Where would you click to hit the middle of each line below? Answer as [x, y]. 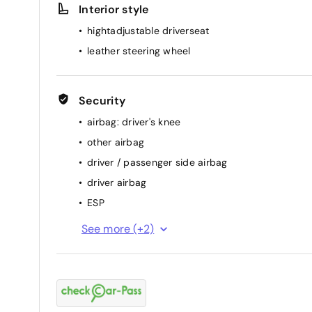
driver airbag [117, 182]
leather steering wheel [139, 50]
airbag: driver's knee [134, 122]
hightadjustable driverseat [148, 30]
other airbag [116, 142]
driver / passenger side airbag [157, 162]
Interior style [114, 9]
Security [102, 100]
